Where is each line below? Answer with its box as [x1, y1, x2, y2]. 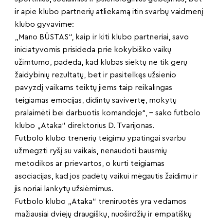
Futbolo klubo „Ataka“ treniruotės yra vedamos [15, 198, 186, 206]
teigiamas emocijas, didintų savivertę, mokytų [15, 96, 177, 105]
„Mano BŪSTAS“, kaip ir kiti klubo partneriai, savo [15, 33, 189, 41]
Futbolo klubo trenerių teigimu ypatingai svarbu [15, 134, 186, 143]
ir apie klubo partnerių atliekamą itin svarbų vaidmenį [15, 8, 203, 16]
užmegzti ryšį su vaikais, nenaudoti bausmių [15, 147, 167, 155]
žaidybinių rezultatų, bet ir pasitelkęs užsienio [15, 71, 176, 79]
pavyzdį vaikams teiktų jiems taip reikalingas [15, 84, 172, 92]
